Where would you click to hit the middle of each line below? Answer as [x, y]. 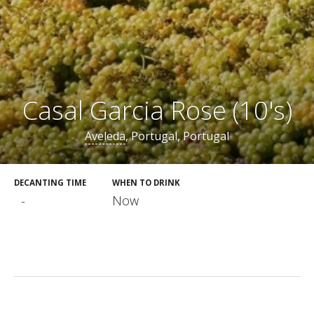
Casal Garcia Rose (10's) [157, 111]
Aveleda [105, 136]
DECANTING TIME [50, 183]
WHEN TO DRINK [146, 183]
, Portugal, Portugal [177, 136]
